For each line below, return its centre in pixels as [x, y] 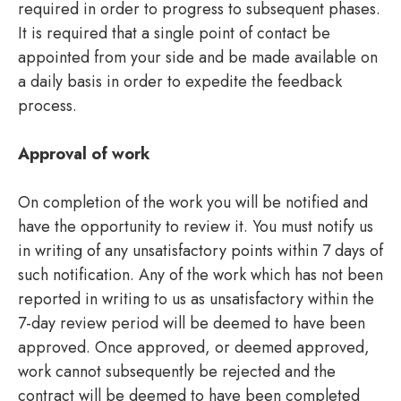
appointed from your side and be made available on [198, 57]
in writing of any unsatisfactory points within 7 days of [200, 250]
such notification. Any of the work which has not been [200, 274]
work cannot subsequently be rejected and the [177, 371]
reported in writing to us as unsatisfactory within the [196, 299]
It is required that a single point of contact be [174, 33]
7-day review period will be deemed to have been [192, 323]
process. [47, 105]
